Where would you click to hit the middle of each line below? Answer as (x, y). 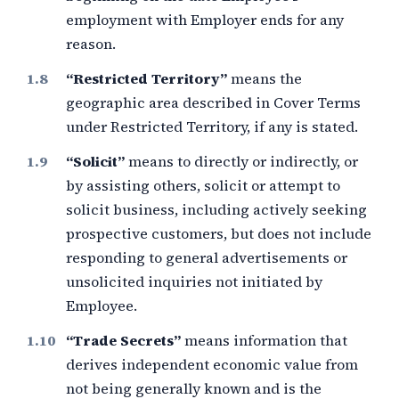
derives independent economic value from (212, 364)
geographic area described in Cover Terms (213, 102)
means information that (264, 340)
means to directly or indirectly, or (241, 161)
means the (265, 78)
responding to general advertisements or (207, 257)
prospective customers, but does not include (219, 233)
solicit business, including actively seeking (216, 209)
